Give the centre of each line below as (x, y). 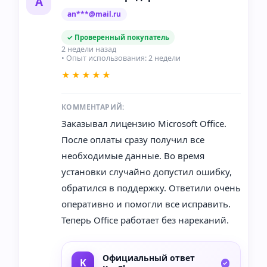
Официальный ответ (149, 257)
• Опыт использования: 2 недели (121, 58)
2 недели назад (89, 49)
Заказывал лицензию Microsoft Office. (144, 123)
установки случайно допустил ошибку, (147, 171)
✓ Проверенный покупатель (118, 37)
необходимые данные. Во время (133, 155)
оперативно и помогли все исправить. (146, 204)
